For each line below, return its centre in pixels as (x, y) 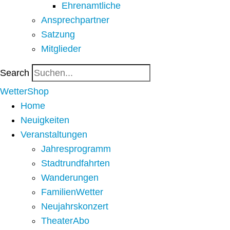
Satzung (58, 35)
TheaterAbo (65, 221)
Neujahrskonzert (75, 207)
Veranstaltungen (54, 135)
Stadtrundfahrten (75, 164)
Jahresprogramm (76, 149)
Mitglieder (61, 49)
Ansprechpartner (75, 20)
